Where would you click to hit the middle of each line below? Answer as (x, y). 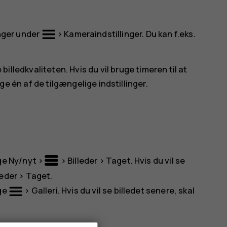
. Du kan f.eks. (169, 33)
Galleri (44, 191)
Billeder (83, 161)
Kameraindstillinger (103, 33)
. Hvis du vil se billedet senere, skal (126, 191)
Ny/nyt (22, 161)
